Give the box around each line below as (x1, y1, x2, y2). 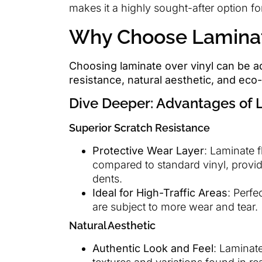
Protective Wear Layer (92, 144, 204, 157)
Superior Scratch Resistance (69, 122, 210, 135)
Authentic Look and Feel (92, 242, 213, 255)
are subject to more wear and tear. (92, 201, 258, 213)
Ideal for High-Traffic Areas (92, 187, 227, 199)
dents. (92, 173, 122, 185)
